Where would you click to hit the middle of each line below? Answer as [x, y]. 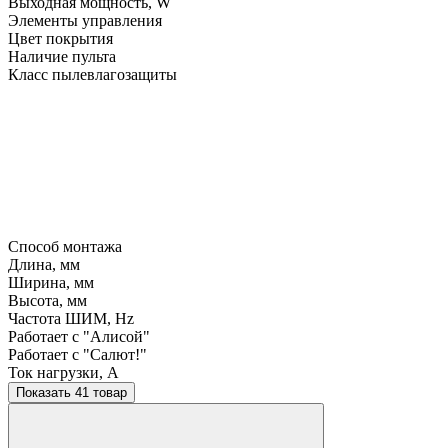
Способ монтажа [65, 246]
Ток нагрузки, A [63, 372]
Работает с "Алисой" [79, 336]
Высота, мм [47, 300]
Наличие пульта [62, 56]
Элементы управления [85, 20]
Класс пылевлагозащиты [92, 74]
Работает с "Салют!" [77, 354]
